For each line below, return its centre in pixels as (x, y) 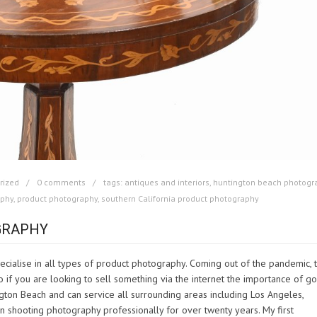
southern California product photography (180, 198)
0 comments (61, 182)
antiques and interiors (167, 182)
